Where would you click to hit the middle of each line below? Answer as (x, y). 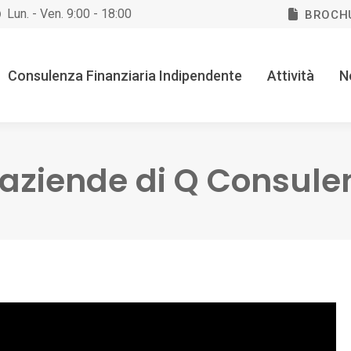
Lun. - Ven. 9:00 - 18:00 (70, 14)
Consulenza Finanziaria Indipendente (125, 76)
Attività (291, 76)
